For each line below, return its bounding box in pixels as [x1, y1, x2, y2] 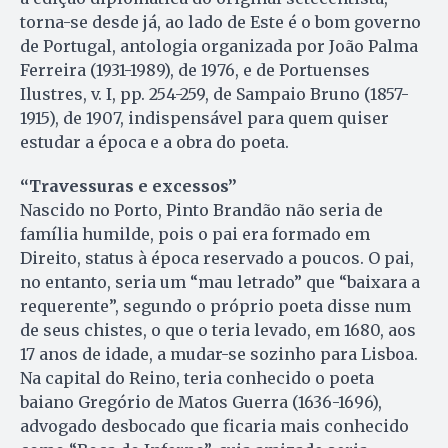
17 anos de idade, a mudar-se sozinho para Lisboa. [20, 344, 418, 365]
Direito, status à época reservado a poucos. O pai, [20, 248, 414, 269]
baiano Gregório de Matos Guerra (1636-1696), [20, 392, 382, 413]
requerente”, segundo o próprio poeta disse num [20, 296, 411, 317]
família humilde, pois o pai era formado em [20, 224, 370, 245]
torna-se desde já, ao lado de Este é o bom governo [20, 12, 421, 33]
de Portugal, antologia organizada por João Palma [20, 36, 418, 57]
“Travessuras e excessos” [20, 176, 237, 197]
